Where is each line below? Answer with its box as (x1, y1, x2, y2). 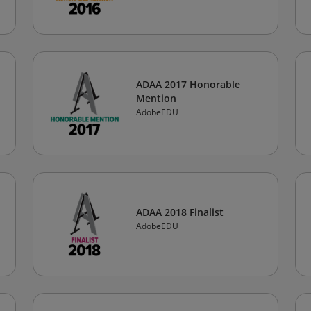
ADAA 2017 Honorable (136, 78, 240, 91)
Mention (136, 92, 176, 105)
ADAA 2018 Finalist (136, 205, 224, 219)
